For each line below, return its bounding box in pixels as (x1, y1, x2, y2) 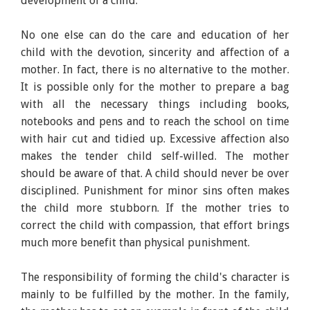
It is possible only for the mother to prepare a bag (21, 80, 289, 93)
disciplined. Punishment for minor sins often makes (21, 183, 289, 197)
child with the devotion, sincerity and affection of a (21, 45, 289, 59)
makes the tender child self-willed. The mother (21, 149, 289, 163)
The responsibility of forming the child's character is (21, 270, 289, 284)
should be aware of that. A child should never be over (21, 166, 289, 180)
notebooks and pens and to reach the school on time (21, 114, 289, 128)
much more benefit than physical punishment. (21, 235, 250, 249)
